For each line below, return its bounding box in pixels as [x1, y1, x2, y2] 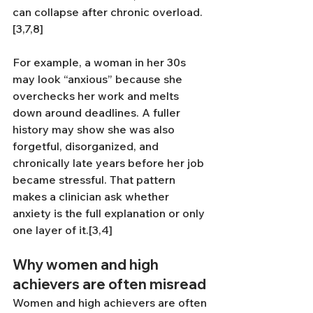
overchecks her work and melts [13, 89, 182, 103]
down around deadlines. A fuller [13, 105, 183, 119]
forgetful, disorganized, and [13, 139, 161, 153]
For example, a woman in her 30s [13, 55, 189, 69]
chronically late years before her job [13, 156, 207, 170]
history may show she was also [13, 122, 177, 136]
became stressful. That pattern [13, 173, 178, 187]
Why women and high [13, 256, 161, 273]
